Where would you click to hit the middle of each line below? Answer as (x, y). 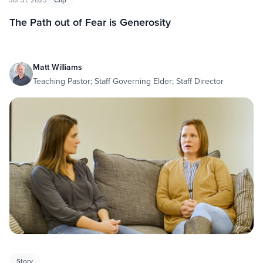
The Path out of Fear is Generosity (90, 22)
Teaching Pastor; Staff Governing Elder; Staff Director (128, 81)
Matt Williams (58, 67)
